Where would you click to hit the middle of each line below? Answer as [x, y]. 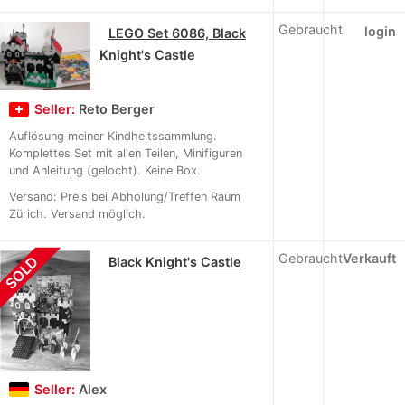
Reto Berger [117, 108]
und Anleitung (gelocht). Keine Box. [105, 170]
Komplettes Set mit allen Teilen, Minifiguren [126, 153]
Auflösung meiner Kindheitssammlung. [113, 136]
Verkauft [369, 258]
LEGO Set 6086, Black [177, 33]
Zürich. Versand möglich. [77, 213]
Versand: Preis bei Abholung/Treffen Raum [125, 196]
